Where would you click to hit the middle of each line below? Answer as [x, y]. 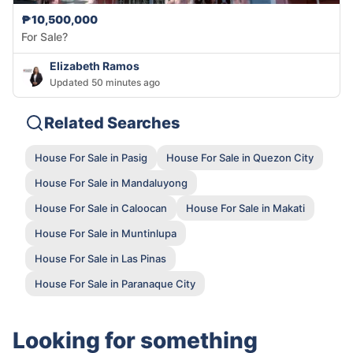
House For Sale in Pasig [91, 157]
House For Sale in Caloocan [101, 208]
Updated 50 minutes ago [105, 83]
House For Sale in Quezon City [240, 157]
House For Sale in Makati [245, 208]
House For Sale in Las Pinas [100, 258]
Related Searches [112, 123]
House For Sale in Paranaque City [115, 283]
